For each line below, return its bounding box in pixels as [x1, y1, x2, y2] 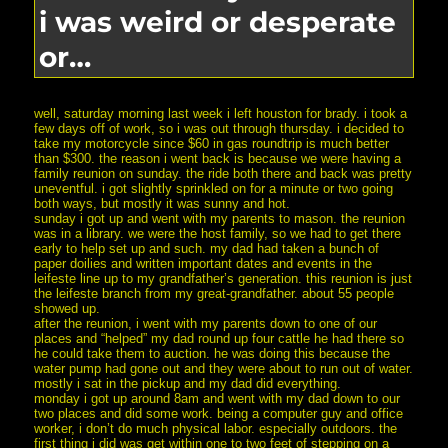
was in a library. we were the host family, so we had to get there [34, 225, 402, 241]
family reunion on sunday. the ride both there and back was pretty [34, 165, 413, 181]
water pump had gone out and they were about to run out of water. [34, 360, 414, 376]
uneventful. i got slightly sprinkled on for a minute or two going [34, 180, 394, 196]
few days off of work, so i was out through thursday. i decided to [34, 120, 405, 136]
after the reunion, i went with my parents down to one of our [34, 315, 378, 331]
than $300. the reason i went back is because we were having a [34, 150, 402, 166]
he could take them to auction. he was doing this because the [34, 345, 391, 361]
